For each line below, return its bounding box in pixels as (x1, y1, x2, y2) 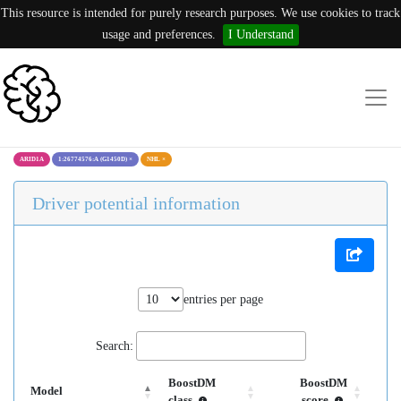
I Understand (228, 28, 294, 41)
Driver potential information (32, 193, 240, 213)
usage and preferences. (102, 28, 216, 41)
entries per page (183, 293, 263, 306)
